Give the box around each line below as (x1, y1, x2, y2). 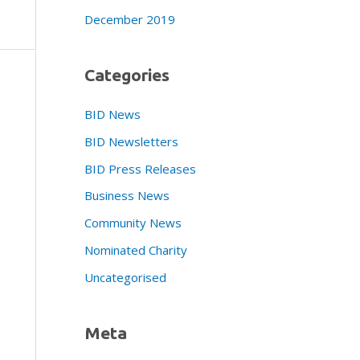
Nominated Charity (84, 241, 187, 258)
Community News (84, 215, 182, 231)
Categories (84, 65, 170, 85)
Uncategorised (84, 268, 166, 285)
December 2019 (84, 11, 175, 28)
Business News (84, 187, 170, 204)
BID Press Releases (84, 160, 196, 177)
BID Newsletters (84, 133, 178, 149)
